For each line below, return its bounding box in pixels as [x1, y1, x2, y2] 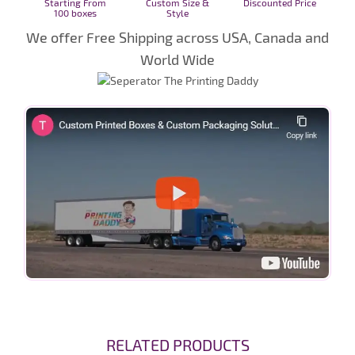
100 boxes [53, 7, 97, 19]
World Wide [140, 51, 215, 69]
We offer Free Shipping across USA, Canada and [26, 29, 329, 47]
